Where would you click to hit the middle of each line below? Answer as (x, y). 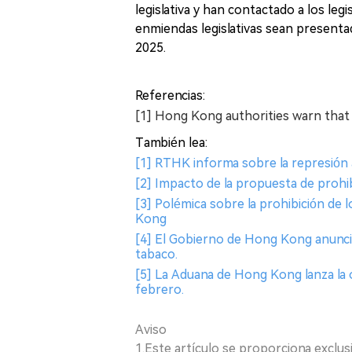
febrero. (159, 290)
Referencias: (170, 95)
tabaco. (156, 254)
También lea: (171, 143)
